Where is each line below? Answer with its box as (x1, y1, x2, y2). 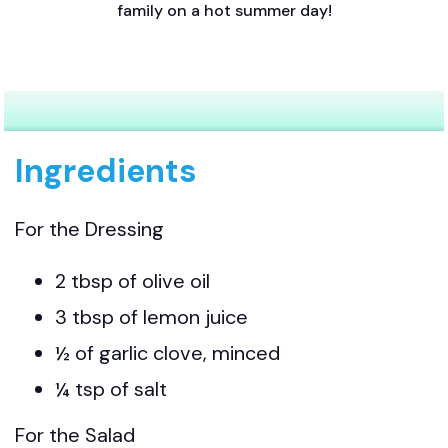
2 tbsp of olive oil (55, 267, 210, 294)
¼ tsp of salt (55, 375, 167, 402)
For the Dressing (15, 215, 164, 242)
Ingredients (15, 149, 197, 192)
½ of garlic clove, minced (55, 339, 280, 366)
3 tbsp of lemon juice (55, 303, 248, 330)
